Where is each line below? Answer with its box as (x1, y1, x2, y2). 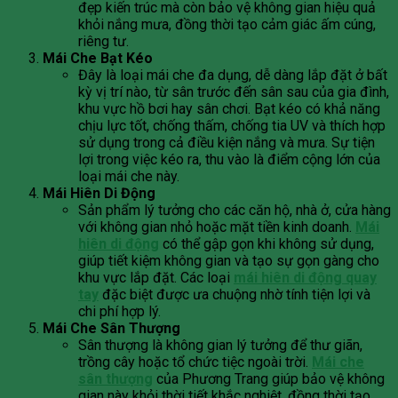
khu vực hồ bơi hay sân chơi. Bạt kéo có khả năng (78, 99, 380, 117)
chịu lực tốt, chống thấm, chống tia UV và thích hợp (78, 116, 386, 134)
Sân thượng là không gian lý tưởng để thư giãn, (78, 336, 362, 354)
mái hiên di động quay (234, 268, 377, 286)
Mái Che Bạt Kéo (43, 49, 153, 67)
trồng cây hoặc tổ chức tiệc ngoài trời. (78, 353, 312, 370)
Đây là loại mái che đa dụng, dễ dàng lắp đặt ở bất (78, 66, 387, 84)
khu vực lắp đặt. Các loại (78, 268, 234, 286)
